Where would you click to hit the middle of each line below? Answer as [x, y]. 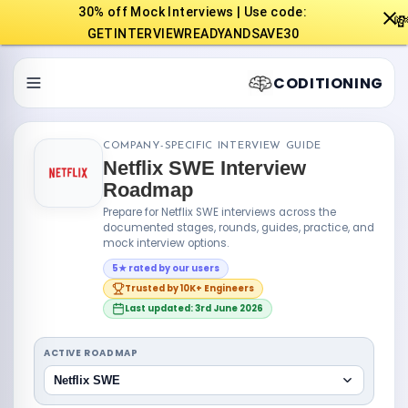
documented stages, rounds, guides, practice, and [239, 228]
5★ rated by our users [166, 268]
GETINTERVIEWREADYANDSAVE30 [193, 33]
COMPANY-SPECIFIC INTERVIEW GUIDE [213, 146]
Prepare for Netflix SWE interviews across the [219, 212]
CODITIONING [328, 83]
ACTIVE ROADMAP [91, 353]
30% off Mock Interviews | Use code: [193, 11]
